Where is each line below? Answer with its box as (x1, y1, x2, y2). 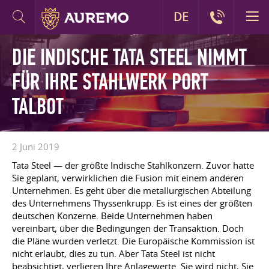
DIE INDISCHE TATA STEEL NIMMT (12, 44, 247, 71)
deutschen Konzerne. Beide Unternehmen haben (12, 210, 213, 222)
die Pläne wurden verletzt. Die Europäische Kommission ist (12, 235, 255, 247)
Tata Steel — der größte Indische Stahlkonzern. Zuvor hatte (12, 159, 254, 171)
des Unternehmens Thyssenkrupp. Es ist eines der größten (12, 197, 252, 209)
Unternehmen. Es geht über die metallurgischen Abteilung (12, 184, 251, 196)
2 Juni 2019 (12, 141, 59, 153)
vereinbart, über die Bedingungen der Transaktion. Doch (12, 222, 244, 234)
